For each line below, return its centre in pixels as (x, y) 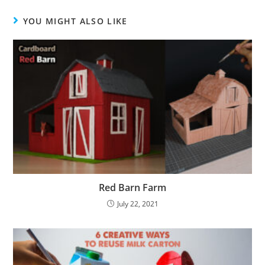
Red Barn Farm (132, 188)
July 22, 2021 (138, 204)
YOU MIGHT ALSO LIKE (75, 21)
